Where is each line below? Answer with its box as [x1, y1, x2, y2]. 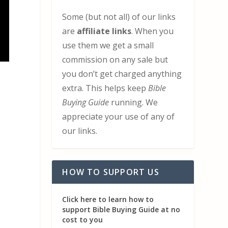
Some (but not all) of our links [62, 11, 176, 22]
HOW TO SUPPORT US [62, 166, 159, 178]
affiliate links [75, 25, 132, 37]
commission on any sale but [62, 53, 168, 65]
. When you [131, 25, 174, 37]
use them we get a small [62, 39, 154, 51]
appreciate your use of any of [62, 110, 175, 122]
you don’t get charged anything [62, 68, 182, 79]
